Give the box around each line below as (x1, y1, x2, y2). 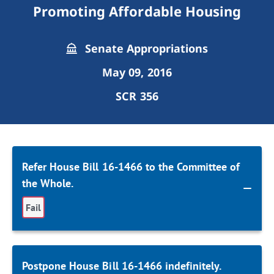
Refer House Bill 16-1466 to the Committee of (22, 160, 240, 174)
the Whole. (22, 176, 74, 190)
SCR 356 (116, 89, 158, 103)
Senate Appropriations (81, 41, 209, 56)
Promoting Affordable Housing (33, 2, 241, 20)
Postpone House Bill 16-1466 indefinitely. (22, 259, 222, 273)
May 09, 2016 (102, 65, 172, 80)
